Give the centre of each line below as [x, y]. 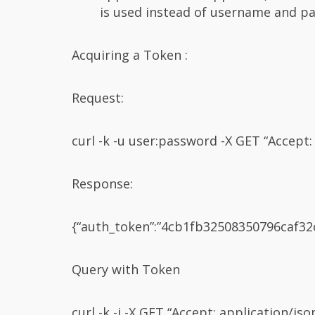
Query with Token [126, 269]
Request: [98, 97]
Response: [102, 183]
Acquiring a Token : [130, 54]
